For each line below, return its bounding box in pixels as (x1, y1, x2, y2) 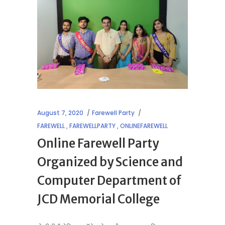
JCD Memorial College (37, 191, 160, 207)
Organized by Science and (37, 154, 183, 170)
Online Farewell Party (37, 136, 159, 151)
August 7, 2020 (37, 108, 83, 117)
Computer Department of (37, 173, 182, 188)
